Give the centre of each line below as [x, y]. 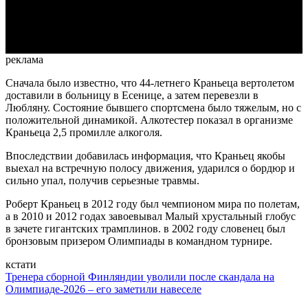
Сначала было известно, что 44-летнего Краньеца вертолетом [150, 83]
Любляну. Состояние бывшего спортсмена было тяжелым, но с [153, 108]
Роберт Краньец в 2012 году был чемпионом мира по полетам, [153, 204]
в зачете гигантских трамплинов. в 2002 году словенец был [145, 229]
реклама [24, 60]
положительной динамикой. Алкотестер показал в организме [149, 120]
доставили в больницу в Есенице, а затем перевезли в [132, 96]
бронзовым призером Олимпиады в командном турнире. [139, 241]
